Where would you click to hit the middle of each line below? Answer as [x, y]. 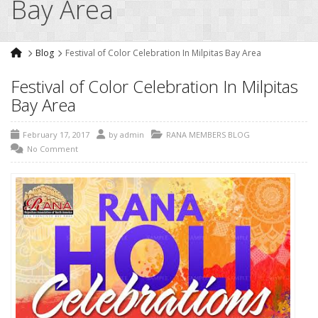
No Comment [53, 149]
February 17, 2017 [56, 135]
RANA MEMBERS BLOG [208, 135]
